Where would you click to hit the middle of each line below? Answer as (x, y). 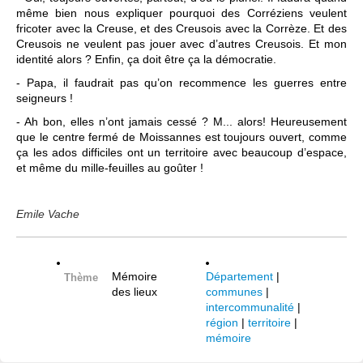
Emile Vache (48, 214)
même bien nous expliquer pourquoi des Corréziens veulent (181, 13)
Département (239, 276)
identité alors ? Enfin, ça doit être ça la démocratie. (148, 59)
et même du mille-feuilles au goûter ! (110, 168)
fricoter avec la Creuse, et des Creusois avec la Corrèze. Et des (181, 28)
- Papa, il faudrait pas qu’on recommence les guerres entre (181, 83)
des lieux (135, 292)
